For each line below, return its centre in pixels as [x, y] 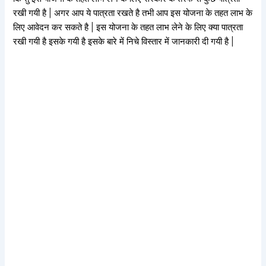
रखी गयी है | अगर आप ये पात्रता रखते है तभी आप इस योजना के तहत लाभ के [133, 13]
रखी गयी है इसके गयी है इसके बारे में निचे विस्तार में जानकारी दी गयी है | [124, 41]
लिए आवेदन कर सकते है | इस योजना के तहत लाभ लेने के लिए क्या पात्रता [128, 27]
